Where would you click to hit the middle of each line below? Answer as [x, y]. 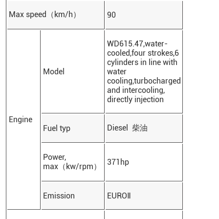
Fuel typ [56, 129]
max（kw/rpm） [72, 167]
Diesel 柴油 [127, 128]
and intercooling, [136, 90]
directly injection [135, 100]
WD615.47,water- [137, 44]
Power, [54, 157]
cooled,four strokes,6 [143, 53]
